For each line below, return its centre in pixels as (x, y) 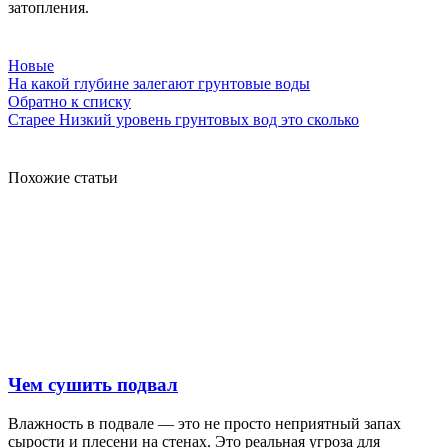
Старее (31, 119)
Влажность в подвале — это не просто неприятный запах (204, 423)
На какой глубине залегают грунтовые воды (159, 83)
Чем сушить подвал (93, 385)
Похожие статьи (63, 177)
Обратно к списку (69, 101)
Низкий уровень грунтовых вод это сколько (209, 119)
